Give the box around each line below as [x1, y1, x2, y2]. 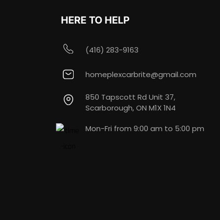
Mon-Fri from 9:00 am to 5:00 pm [85, 123, 204, 134]
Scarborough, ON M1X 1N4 [85, 103, 176, 113]
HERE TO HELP [61, 14, 130, 27]
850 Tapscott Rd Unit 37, [85, 92, 175, 103]
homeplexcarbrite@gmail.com [85, 69, 196, 80]
